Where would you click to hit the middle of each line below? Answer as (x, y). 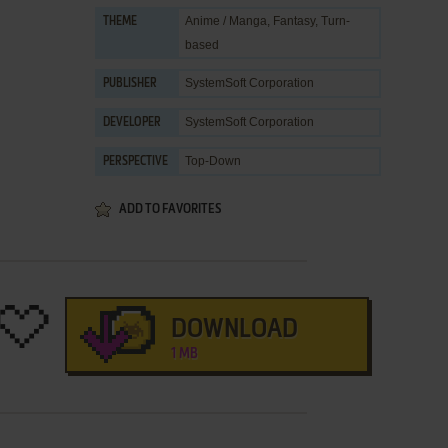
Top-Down (213, 161)
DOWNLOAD (234, 330)
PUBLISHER (130, 84)
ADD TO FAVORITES (170, 209)
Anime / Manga (226, 21)
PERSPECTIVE (135, 162)
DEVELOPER (132, 123)
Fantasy (294, 21)
